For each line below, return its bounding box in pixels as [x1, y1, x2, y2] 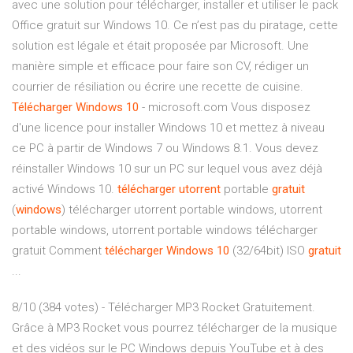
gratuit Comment [12, 243, 105, 258]
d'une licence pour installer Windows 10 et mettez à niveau [12, 121, 325, 136]
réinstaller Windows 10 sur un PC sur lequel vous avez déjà [12, 162, 322, 176]
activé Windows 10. [12, 182, 117, 197]
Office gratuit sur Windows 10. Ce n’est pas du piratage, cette [12, 18, 338, 33]
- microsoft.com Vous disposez [139, 100, 310, 115]
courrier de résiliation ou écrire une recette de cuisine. [12, 80, 303, 95]
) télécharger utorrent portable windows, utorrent [61, 203, 322, 217]
